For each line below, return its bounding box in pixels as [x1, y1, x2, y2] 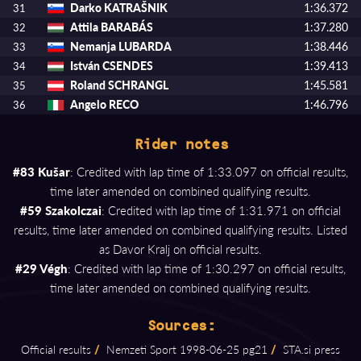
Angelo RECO [70, 97, 139, 112]
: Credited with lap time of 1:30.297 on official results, [68, 259, 346, 277]
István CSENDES [70, 58, 153, 73]
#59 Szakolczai [20, 201, 102, 219]
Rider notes [133, 136, 228, 152]
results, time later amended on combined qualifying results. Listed [14, 221, 347, 239]
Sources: [146, 317, 215, 334]
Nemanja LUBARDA [70, 39, 172, 54]
